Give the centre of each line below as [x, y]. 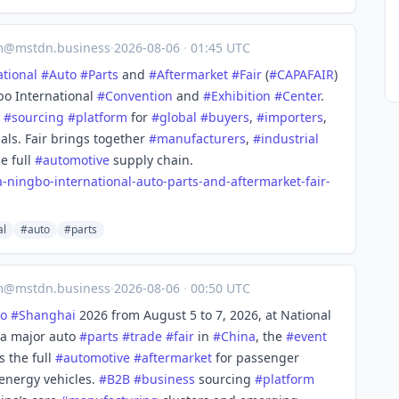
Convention [139, 96]
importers [294, 117]
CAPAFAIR [305, 74]
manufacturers [201, 138]
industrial [290, 138]
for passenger [256, 358]
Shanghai [47, 315]
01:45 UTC [219, 48]
